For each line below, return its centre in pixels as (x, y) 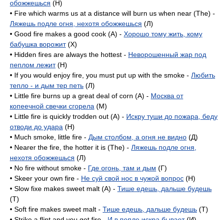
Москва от (167, 96)
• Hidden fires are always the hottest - (69, 55)
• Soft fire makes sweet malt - (56, 209)
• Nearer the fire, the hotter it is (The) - (70, 147)
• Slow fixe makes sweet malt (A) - (64, 189)
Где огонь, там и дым (122, 168)
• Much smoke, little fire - (49, 137)
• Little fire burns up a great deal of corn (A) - (80, 96)
